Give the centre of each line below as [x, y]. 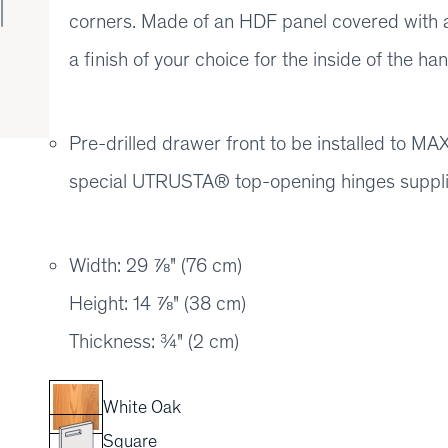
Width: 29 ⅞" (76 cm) [155, 265]
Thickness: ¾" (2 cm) [154, 341]
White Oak [142, 407]
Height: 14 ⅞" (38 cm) [157, 303]
